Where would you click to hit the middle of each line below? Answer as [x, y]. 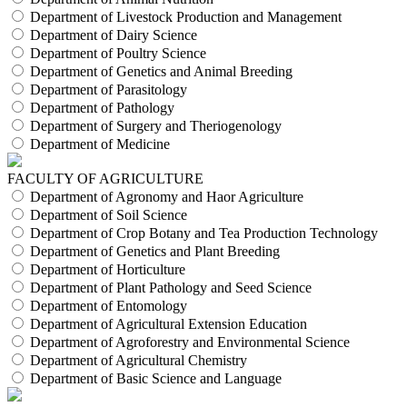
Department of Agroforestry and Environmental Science [190, 342]
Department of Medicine [100, 144]
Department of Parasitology [109, 90]
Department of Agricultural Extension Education [169, 324]
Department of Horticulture [108, 270]
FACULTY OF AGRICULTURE [105, 179]
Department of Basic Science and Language [156, 379]
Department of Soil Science [109, 215]
